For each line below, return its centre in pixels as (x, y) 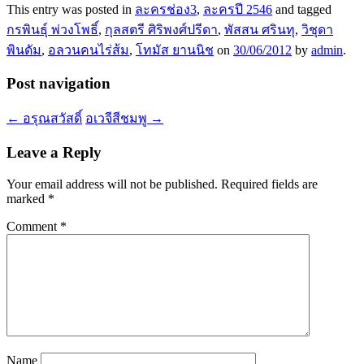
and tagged (302, 9)
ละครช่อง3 (166, 9)
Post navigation (58, 84)
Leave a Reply (54, 152)
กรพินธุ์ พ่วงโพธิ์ (52, 29)
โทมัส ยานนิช (175, 50)
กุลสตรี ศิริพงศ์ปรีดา (161, 29)
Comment (33, 226)
